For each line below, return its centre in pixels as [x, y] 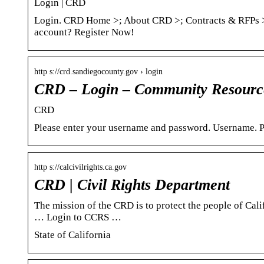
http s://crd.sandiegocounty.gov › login [98, 71]
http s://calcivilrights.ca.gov [80, 167]
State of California [72, 235]
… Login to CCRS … [78, 217]
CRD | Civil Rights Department [132, 184]
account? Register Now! [84, 32]
